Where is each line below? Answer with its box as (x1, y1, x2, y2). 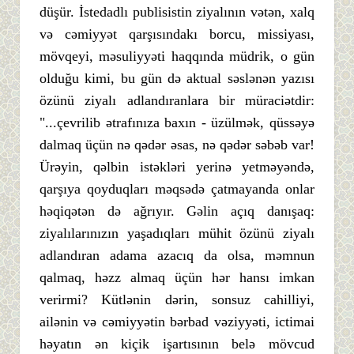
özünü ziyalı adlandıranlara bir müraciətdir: (40, 92, 314, 108)
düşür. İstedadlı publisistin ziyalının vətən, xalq (40, 3, 314, 20)
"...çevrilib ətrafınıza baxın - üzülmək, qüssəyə (40, 114, 314, 130)
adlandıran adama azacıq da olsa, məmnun (40, 247, 314, 263)
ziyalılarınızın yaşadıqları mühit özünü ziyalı (40, 224, 314, 241)
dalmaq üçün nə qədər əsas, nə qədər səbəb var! (40, 136, 314, 153)
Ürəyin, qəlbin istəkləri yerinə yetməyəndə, (40, 158, 314, 175)
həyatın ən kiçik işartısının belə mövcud (40, 335, 314, 352)
